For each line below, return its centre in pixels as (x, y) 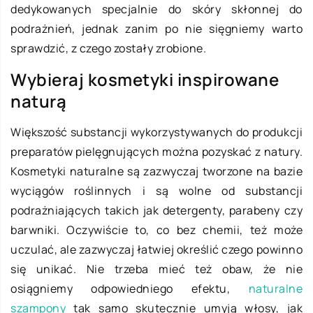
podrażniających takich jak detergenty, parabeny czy (156, 210)
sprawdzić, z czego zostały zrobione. (108, 48)
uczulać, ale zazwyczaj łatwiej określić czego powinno (156, 249)
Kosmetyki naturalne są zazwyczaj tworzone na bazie (156, 171)
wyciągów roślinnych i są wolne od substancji (156, 190)
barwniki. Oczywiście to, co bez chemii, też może (156, 230)
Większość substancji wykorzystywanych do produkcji (156, 132)
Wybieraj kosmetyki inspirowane (145, 79)
